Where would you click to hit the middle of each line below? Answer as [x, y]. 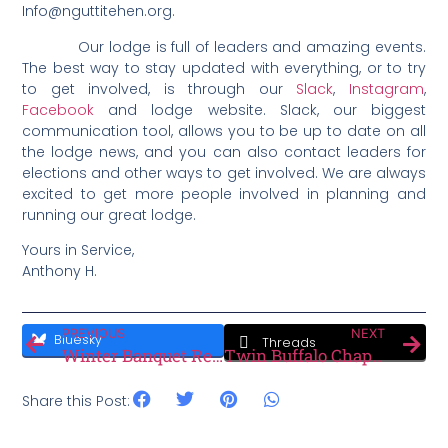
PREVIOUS [94, 334]
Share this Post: [76, 401]
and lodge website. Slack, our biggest [260, 109]
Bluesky [78, 340]
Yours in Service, [78, 250]
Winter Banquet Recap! [218, 356]
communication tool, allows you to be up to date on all [224, 130]
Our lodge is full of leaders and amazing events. [224, 46]
